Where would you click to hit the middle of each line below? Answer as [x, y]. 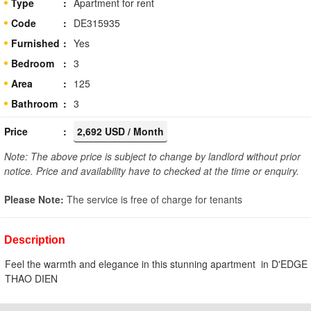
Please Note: [35, 199]
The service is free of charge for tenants [154, 199]
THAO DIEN [31, 278]
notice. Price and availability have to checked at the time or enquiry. [152, 170]
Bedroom [33, 63]
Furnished [35, 43]
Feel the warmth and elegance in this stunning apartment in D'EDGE [156, 263]
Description [35, 239]
